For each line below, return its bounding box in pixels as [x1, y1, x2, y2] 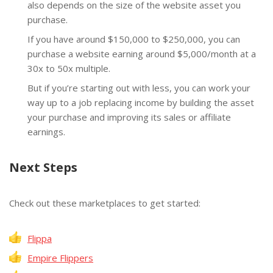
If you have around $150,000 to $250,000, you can [27, 32, 240, 45]
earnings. [27, 125, 65, 138]
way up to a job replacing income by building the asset [27, 96, 254, 108]
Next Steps [9, 159, 77, 176]
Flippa [27, 232, 52, 245]
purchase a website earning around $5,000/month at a [27, 47, 256, 60]
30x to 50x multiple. [27, 62, 110, 74]
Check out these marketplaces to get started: [9, 197, 200, 210]
